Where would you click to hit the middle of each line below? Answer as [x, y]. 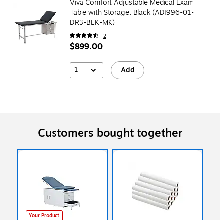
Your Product [44, 215]
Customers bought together [110, 133]
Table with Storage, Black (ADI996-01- [132, 12]
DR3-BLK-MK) [92, 22]
